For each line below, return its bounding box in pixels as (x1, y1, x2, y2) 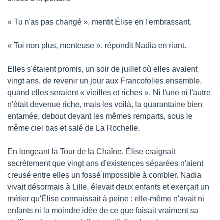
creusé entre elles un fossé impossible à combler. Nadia (7, 171, 201, 179)
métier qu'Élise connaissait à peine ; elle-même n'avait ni (7, 194, 204, 203)
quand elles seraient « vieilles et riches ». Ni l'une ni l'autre (7, 88, 211, 97)
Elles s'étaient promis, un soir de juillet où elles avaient (7, 65, 197, 73)
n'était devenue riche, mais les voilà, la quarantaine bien (7, 100, 202, 109)
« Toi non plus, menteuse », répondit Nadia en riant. (7, 41, 186, 50)
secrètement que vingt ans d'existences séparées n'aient (7, 159, 203, 167)
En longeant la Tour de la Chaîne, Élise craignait (7, 147, 175, 156)
